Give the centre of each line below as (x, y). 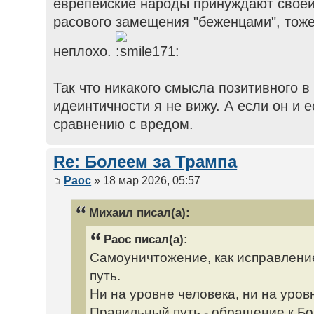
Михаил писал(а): (140, 212)
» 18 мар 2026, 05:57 (146, 180)
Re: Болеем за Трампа (145, 162)
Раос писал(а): (146, 239)
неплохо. (85, 52)
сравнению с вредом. (124, 124)
